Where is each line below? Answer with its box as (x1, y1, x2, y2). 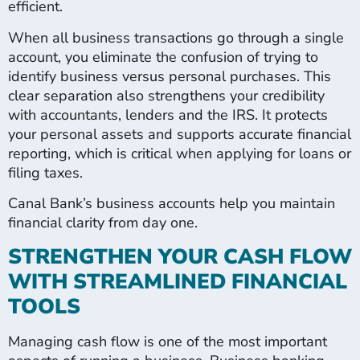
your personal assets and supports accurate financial (8, 124, 351, 144)
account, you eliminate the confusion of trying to (8, 47, 318, 67)
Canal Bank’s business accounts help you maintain (8, 194, 335, 214)
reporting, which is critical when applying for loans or (8, 143, 351, 163)
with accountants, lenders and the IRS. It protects (8, 104, 328, 125)
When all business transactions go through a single (8, 27, 344, 47)
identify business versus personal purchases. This (8, 66, 331, 86)
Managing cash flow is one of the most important (8, 331, 327, 351)
